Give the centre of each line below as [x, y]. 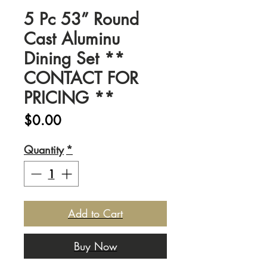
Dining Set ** [74, 58]
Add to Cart [95, 213]
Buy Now [95, 246]
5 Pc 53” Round [81, 19]
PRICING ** [69, 98]
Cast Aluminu [72, 39]
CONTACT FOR [81, 78]
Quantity [44, 150]
